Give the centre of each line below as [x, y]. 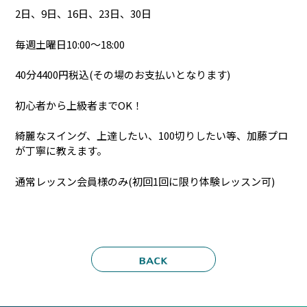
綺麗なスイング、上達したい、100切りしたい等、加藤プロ [152, 136]
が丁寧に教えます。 [61, 151]
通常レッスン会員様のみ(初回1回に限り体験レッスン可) [145, 181]
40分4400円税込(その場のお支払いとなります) [123, 75]
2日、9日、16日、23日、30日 [84, 14]
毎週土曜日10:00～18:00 [70, 44]
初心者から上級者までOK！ [79, 105]
